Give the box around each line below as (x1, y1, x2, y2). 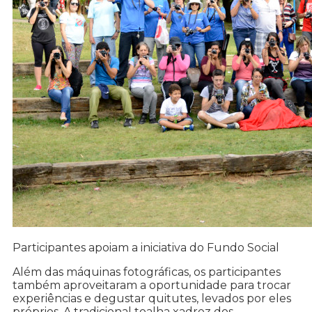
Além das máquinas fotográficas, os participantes (13, 265, 281, 279)
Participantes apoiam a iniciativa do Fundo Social (13, 241, 279, 255)
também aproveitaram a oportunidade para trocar (13, 279, 291, 292)
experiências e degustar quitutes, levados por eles (13, 292, 291, 306)
